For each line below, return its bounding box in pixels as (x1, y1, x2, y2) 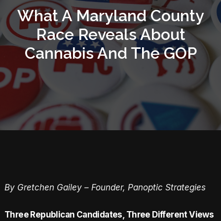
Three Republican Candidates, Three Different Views (4, 209, 214, 220)
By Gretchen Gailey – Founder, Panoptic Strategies (4, 183, 206, 193)
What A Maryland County (17, 6, 204, 25)
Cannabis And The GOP (24, 43, 197, 62)
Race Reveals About (36, 25, 185, 43)
